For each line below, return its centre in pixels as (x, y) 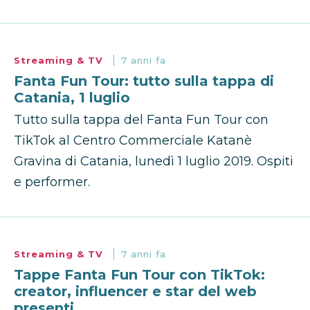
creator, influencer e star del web (135, 292)
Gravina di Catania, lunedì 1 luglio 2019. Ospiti (154, 162)
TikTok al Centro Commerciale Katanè (133, 141)
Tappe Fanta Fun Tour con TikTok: (139, 275)
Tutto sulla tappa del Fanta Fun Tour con (141, 120)
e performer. (52, 182)
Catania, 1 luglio (72, 98)
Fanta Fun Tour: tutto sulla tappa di (144, 81)
